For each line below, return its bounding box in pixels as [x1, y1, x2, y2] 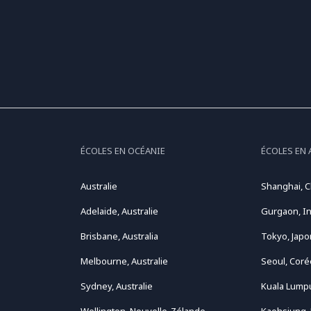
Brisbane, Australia [80, 230, 158, 242]
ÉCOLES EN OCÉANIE [80, 144, 165, 157]
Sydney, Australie [80, 280, 153, 292]
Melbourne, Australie [80, 255, 168, 267]
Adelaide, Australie [80, 205, 158, 217]
